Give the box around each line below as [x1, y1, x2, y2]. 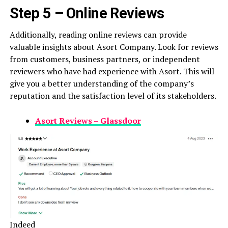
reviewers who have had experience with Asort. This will [9, 66, 214, 77]
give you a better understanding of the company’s [9, 78, 194, 89]
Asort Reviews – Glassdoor [35, 115, 141, 126]
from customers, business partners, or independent [9, 53, 200, 65]
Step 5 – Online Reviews [9, 5, 164, 22]
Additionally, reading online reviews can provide [9, 29, 187, 40]
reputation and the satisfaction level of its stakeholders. [9, 90, 216, 101]
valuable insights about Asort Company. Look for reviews [9, 41, 218, 52]
